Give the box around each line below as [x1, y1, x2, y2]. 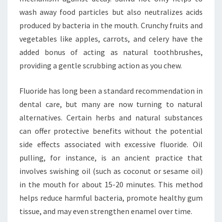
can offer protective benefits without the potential [19, 125, 203, 136]
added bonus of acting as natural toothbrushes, [19, 47, 203, 57]
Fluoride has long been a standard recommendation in [19, 85, 203, 96]
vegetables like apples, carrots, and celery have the [19, 33, 203, 44]
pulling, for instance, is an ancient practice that [19, 152, 203, 163]
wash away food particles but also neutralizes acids [19, 6, 203, 17]
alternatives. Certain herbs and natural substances [19, 112, 203, 122]
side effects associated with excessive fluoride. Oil [19, 139, 203, 149]
